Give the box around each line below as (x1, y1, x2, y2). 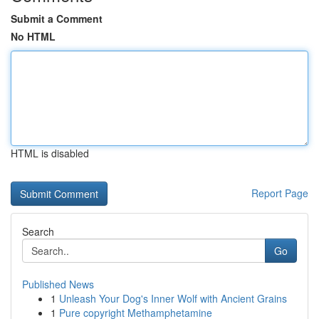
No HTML (11, 29, 56, 43)
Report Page (251, 186, 308, 200)
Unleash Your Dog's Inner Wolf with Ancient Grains (59, 291, 287, 305)
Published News (22, 277, 94, 291)
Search (22, 224, 54, 239)
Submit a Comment (11, 11, 103, 26)
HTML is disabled (11, 146, 89, 160)
